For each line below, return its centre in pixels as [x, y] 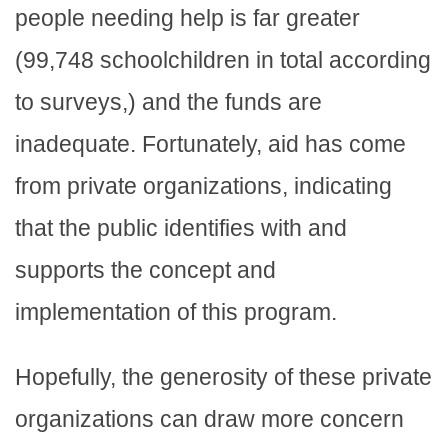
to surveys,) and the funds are [168, 101]
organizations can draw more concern [209, 418]
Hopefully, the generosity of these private [223, 376]
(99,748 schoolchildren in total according [223, 59]
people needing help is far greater [187, 17]
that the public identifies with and [181, 227]
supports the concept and [145, 269]
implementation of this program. [176, 311]
